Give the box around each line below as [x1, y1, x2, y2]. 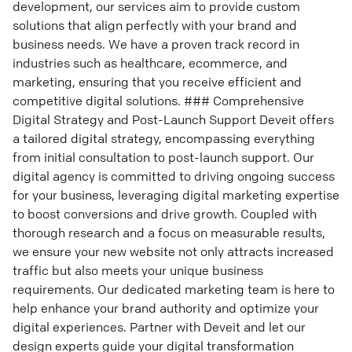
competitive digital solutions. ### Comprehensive [13, 93, 304, 108]
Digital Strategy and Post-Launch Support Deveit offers [13, 112, 334, 127]
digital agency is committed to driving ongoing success [13, 168, 335, 184]
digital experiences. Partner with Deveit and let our [13, 319, 306, 335]
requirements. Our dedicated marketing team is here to [13, 281, 335, 297]
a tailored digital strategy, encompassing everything [13, 130, 315, 146]
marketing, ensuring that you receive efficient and [13, 74, 302, 90]
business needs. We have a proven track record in [13, 36, 299, 52]
